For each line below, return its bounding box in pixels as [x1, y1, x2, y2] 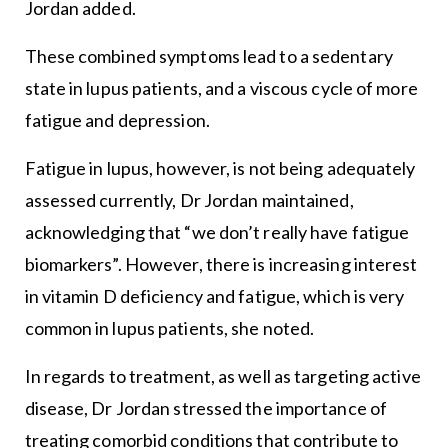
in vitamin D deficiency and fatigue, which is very [24, 284, 405, 307]
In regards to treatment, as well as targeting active [24, 364, 421, 387]
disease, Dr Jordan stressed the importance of [24, 396, 388, 419]
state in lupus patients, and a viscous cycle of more [24, 76, 418, 99]
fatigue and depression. [24, 108, 210, 131]
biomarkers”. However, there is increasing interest [24, 252, 418, 275]
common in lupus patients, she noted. [24, 316, 315, 339]
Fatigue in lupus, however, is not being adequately [24, 156, 416, 179]
